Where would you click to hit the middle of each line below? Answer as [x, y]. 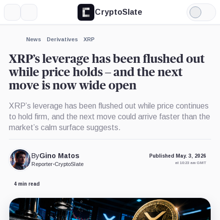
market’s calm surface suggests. [65, 127]
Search [41, 15]
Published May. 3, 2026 [178, 156]
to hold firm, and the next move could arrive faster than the [109, 116]
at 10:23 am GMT [191, 163]
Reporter [42, 164]
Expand [19, 38]
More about [28, 47]
